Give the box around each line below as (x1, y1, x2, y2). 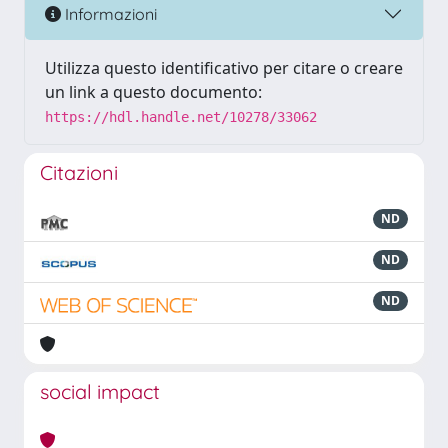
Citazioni (40, 160, 118, 185)
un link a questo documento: (45, 81, 262, 103)
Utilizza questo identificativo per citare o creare (45, 57, 403, 79)
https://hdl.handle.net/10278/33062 (45, 109, 317, 125)
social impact (40, 379, 160, 404)
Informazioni (61, 3, 157, 24)
